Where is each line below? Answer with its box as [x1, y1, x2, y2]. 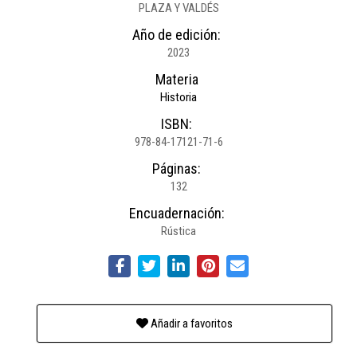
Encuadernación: [128, 204, 225, 222]
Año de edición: [132, 25, 221, 43]
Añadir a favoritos [148, 316, 233, 331]
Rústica [161, 223, 196, 238]
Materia [155, 70, 198, 88]
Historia [160, 89, 197, 104]
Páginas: [152, 159, 201, 177]
